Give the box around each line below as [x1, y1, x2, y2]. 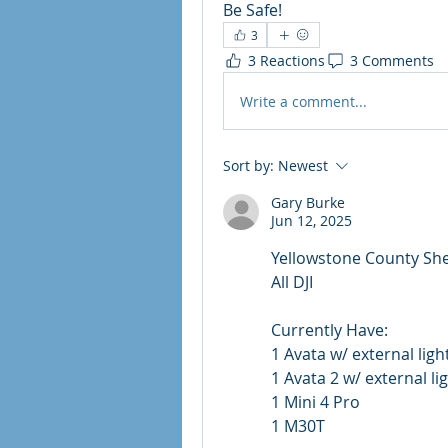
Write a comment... [240, 91, 367, 111]
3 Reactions [248, 50, 325, 70]
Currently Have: [271, 319, 388, 341]
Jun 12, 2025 [271, 211, 352, 230]
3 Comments [350, 50, 434, 70]
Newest [278, 156, 328, 175]
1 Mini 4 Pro [271, 391, 360, 413]
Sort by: [223, 156, 274, 175]
